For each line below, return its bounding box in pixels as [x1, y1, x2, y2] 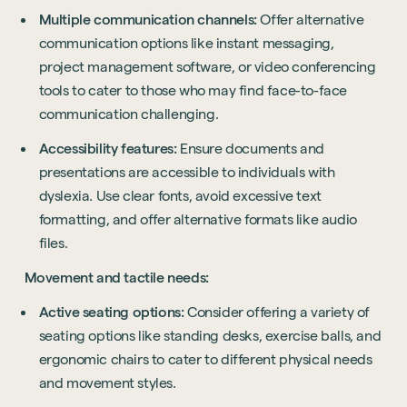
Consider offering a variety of [187, 304, 371, 321]
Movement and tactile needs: [24, 270, 209, 286]
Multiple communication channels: [38, 12, 257, 28]
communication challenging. [38, 106, 219, 123]
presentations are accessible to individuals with [38, 164, 335, 181]
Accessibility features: [38, 141, 181, 157]
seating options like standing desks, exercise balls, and [38, 328, 382, 344]
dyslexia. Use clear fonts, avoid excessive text [38, 188, 322, 204]
